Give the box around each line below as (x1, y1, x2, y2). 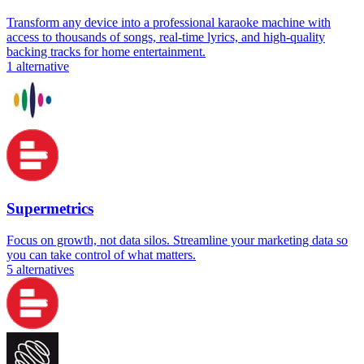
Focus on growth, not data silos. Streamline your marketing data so (6, 232, 348, 247)
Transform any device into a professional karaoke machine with (6, 15, 331, 30)
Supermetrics (6, 199, 93, 217)
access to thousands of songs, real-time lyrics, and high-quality (6, 30, 325, 45)
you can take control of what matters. (6, 247, 196, 262)
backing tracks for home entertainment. (6, 45, 206, 59)
